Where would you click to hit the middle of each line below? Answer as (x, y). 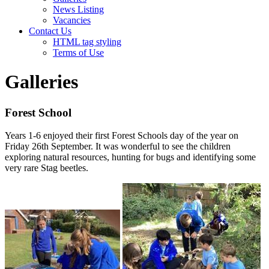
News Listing (78, 9)
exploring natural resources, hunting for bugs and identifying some (130, 157)
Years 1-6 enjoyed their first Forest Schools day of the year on (122, 136)
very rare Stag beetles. (47, 168)
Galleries (41, 82)
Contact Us (50, 31)
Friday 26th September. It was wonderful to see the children (118, 147)
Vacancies (72, 20)
